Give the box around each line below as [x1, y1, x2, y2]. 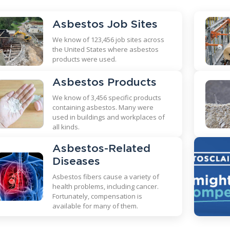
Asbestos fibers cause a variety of [52, 172, 160, 181]
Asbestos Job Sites [52, 19, 158, 30]
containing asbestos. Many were [52, 103, 154, 112]
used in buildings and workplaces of [52, 112, 165, 122]
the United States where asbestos [52, 45, 159, 54]
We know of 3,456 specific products [52, 93, 162, 102]
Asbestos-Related [52, 143, 151, 154]
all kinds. [52, 122, 80, 131]
